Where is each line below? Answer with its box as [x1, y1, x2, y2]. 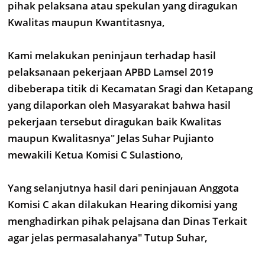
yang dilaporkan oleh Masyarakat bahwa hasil [8, 98, 231, 112]
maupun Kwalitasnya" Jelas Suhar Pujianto [8, 131, 214, 145]
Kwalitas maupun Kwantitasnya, [8, 15, 165, 29]
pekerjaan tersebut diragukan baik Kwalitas [8, 115, 221, 128]
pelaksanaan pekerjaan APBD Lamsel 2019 [8, 65, 214, 79]
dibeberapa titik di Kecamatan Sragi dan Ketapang [8, 82, 253, 95]
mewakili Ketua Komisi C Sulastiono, [8, 148, 183, 161]
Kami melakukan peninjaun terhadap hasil [8, 49, 216, 62]
